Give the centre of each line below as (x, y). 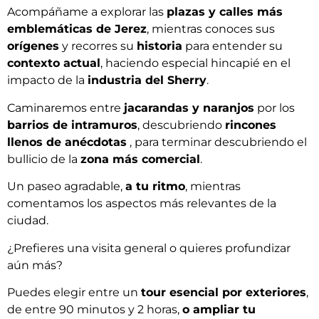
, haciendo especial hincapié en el (195, 63)
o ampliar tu (219, 309)
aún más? (35, 265)
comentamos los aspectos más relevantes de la (142, 204)
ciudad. (28, 221)
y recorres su (98, 46)
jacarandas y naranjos (189, 108)
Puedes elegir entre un (74, 292)
